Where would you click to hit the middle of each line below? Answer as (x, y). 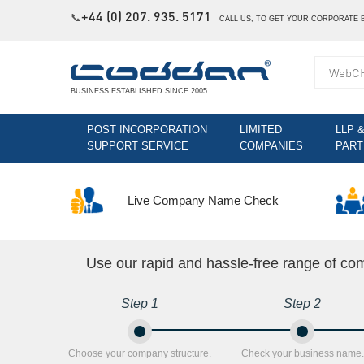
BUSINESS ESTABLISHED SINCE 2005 (139, 91)
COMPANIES (271, 146)
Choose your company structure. (140, 353)
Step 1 (140, 303)
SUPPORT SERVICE (138, 146)
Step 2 (302, 303)
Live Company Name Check (203, 200)
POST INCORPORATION (147, 130)
